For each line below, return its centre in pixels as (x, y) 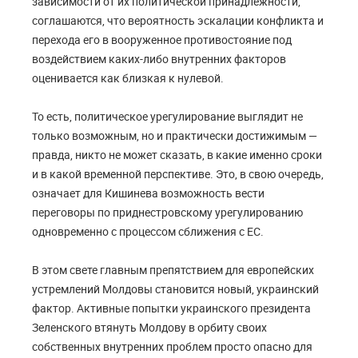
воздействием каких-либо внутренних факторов (159, 59)
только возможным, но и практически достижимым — (175, 136)
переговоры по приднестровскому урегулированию (167, 213)
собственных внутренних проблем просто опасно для (172, 347)
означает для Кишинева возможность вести (148, 193)
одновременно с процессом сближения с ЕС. (148, 232)
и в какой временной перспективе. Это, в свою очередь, (178, 174)
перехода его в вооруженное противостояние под (162, 40)
